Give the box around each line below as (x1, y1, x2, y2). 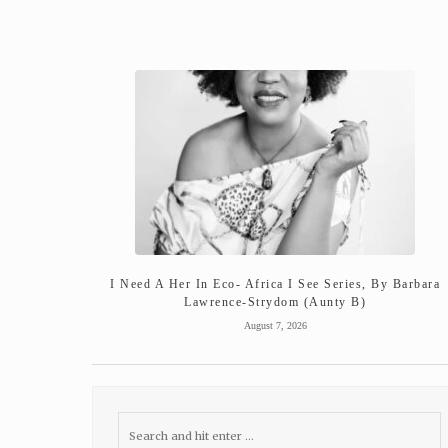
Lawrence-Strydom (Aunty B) (184, 294, 367, 309)
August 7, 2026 (243, 319, 307, 331)
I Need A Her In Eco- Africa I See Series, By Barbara (110, 276, 441, 291)
